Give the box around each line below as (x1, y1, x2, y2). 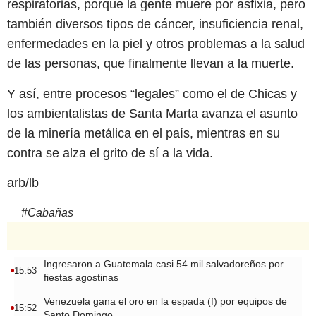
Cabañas (28, 206, 73, 219)
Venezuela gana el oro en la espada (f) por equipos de (44, 295, 287, 307)
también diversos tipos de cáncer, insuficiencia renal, (7, 17, 303, 32)
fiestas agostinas (44, 271, 119, 283)
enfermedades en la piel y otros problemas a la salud (7, 37, 305, 51)
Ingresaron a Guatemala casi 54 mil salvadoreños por (44, 257, 284, 269)
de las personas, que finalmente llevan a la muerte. (7, 56, 294, 71)
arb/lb (7, 176, 39, 190)
